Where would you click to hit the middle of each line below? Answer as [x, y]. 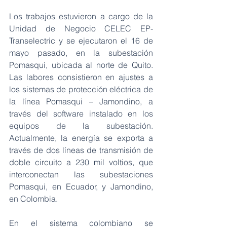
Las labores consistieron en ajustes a [81, 77]
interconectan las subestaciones [81, 174]
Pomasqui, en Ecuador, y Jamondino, [81, 186]
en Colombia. [33, 198]
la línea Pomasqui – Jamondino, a [81, 101]
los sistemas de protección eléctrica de [81, 89]
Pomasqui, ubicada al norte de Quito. [81, 65]
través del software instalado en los [81, 113]
